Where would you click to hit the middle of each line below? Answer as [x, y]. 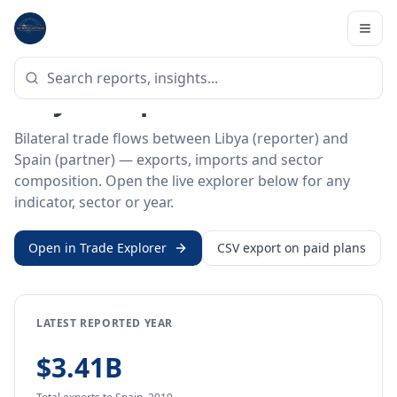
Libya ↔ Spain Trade [147, 101]
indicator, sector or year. [94, 202]
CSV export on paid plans [292, 248]
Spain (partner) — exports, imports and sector [169, 160]
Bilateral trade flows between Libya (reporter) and [181, 138]
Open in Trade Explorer [97, 248]
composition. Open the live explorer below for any [182, 181]
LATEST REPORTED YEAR [105, 323]
